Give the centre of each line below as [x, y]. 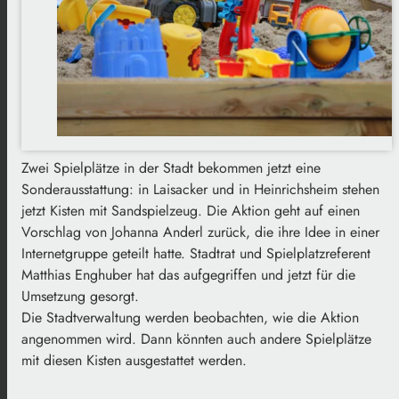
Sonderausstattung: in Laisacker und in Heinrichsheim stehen [200, 190]
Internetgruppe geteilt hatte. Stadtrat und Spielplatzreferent [196, 254]
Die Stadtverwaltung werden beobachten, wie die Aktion [190, 318]
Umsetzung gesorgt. [80, 297]
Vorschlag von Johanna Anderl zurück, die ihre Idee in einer [200, 232]
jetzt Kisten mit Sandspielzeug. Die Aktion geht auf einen [191, 211]
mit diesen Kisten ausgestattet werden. [134, 361]
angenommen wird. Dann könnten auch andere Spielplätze [196, 339]
